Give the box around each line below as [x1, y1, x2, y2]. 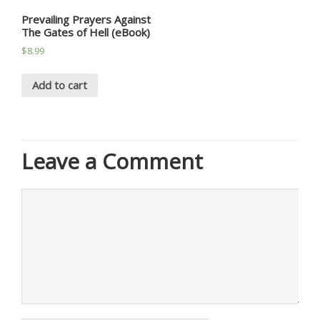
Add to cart [32, 77, 87, 92]
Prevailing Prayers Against [21, 11, 151, 26]
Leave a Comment [21, 146, 203, 176]
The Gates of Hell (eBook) [21, 24, 150, 39]
